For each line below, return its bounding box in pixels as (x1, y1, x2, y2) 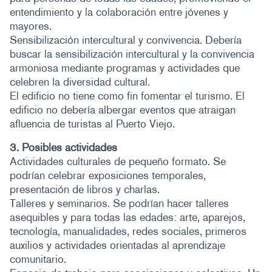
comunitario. (10, 253, 66, 266)
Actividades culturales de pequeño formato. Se (10, 155, 226, 168)
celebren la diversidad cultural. (10, 75, 150, 89)
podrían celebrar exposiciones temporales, (10, 169, 206, 182)
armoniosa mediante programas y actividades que (10, 61, 240, 75)
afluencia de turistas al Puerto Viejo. (10, 117, 175, 131)
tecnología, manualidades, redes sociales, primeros (10, 225, 246, 238)
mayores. (10, 19, 52, 33)
